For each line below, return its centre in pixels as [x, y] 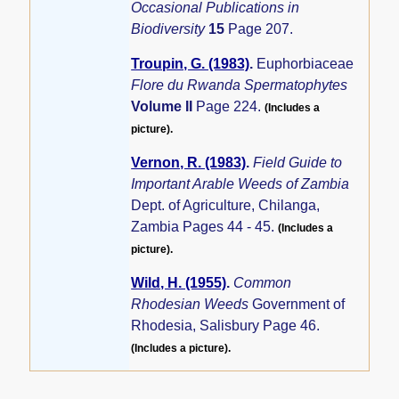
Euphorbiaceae [305, 63]
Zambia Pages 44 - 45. [205, 227]
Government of [299, 305]
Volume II [164, 106]
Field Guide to [298, 163]
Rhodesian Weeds [192, 305]
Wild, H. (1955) [179, 283]
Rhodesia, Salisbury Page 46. [226, 326]
